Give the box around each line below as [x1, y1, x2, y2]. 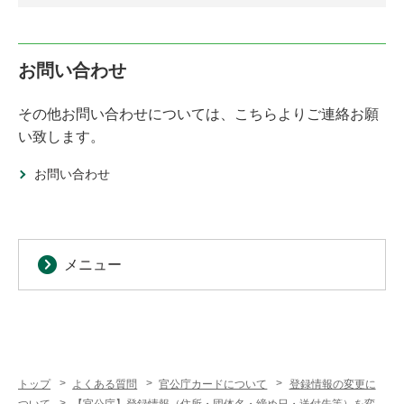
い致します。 [18, 129, 105, 144]
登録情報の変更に [289, 378, 376, 390]
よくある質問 [72, 378, 138, 390]
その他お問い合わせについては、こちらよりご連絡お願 [18, 106, 379, 122]
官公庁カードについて [159, 378, 268, 390]
